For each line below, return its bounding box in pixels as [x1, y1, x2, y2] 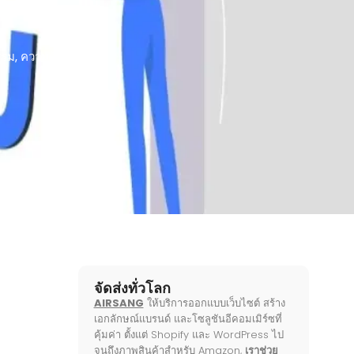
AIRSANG [93, 296, 144, 311]
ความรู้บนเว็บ [21, 49, 89, 65]
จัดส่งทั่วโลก [93, 278, 171, 298]
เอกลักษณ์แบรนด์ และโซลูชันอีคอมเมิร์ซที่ [93, 311, 282, 326]
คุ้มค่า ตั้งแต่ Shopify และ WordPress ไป [93, 327, 284, 342]
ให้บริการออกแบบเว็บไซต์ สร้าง [143, 296, 285, 311]
